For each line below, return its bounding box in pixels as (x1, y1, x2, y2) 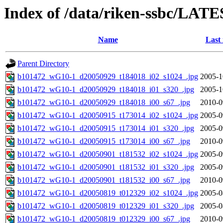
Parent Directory (17, 59, 69, 68)
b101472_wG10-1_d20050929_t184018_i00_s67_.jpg (17, 98, 190, 107)
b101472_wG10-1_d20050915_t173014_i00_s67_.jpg (17, 137, 190, 146)
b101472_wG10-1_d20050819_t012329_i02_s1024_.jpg (17, 189, 198, 198)
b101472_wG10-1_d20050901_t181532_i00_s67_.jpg (17, 176, 190, 185)
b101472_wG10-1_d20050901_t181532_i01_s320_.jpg (17, 163, 194, 172)
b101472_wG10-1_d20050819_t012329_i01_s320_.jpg (17, 202, 194, 211)
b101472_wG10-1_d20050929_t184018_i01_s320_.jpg (17, 85, 194, 94)
